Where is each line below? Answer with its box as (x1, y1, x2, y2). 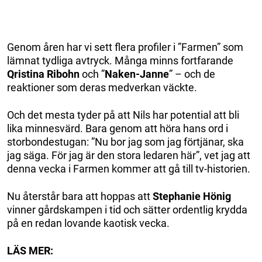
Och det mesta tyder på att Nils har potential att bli (7, 108, 239, 121)
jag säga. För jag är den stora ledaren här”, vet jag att (7, 149, 250, 161)
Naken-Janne (105, 67, 169, 80)
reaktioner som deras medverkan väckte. (7, 81, 197, 94)
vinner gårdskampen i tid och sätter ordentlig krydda (7, 203, 247, 216)
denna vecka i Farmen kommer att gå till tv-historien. (7, 162, 250, 175)
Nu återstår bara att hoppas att (7, 189, 153, 202)
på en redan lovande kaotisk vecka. (7, 216, 170, 229)
